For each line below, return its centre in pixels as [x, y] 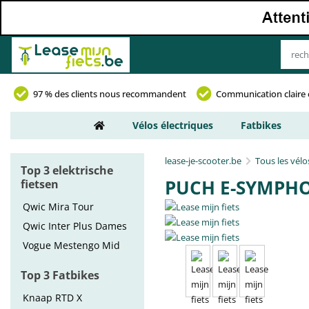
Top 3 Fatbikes [60, 275]
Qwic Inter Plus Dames [75, 226]
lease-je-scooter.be [203, 161]
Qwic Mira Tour [58, 207]
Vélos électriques [173, 125]
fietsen [40, 184]
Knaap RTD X [52, 298]
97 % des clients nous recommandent [110, 94]
